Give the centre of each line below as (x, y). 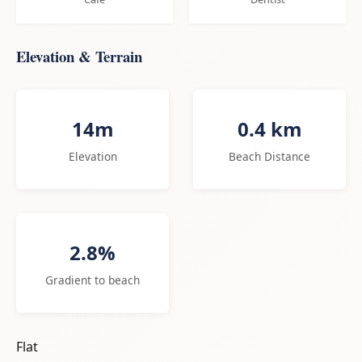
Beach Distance (269, 156)
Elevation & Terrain (79, 56)
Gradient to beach (93, 280)
